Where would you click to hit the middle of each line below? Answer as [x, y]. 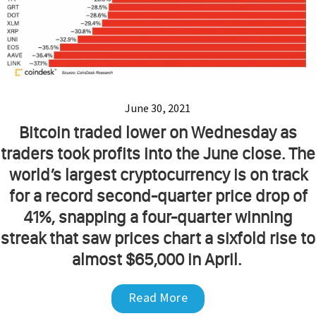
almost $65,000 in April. [158, 259]
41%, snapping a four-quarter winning [158, 217]
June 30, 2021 [158, 108]
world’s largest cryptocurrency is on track [158, 174]
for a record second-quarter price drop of [158, 195]
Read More [158, 297]
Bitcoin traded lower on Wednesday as [158, 132]
